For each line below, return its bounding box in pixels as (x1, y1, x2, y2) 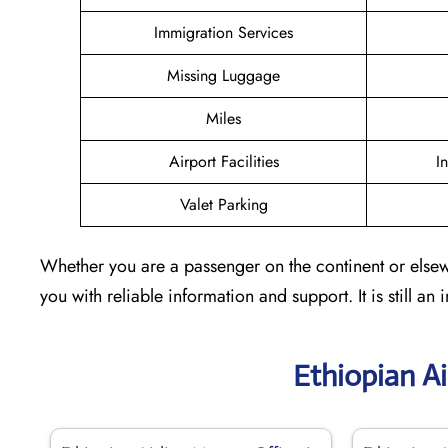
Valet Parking (179, 192, 268, 216)
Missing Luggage (167, 63, 280, 87)
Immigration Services (154, 20, 293, 44)
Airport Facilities (168, 149, 279, 173)
